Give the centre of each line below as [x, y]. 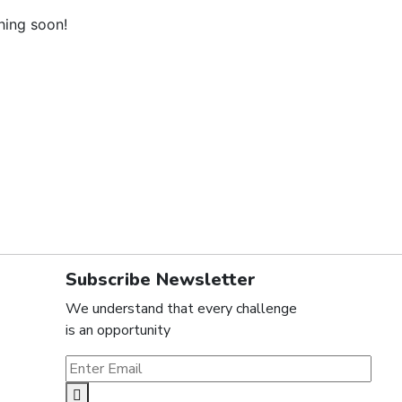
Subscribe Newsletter [161, 280]
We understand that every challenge [181, 309]
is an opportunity [118, 331]
